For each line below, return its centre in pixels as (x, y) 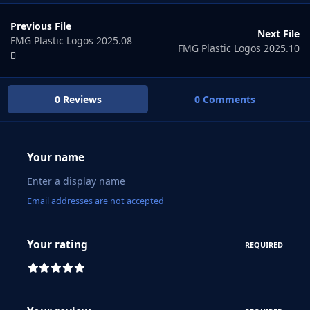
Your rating (58, 245)
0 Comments (225, 100)
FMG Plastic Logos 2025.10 (239, 48)
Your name (56, 158)
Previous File (41, 26)
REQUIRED (264, 244)
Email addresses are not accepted (96, 201)
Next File (279, 33)
